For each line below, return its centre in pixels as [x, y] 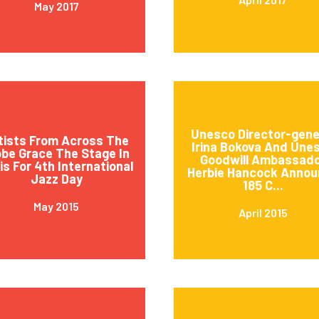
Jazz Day [56, 178]
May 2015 [56, 206]
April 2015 [263, 212]
